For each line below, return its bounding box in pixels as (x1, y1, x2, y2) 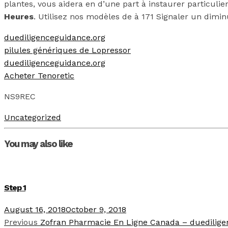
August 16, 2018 (4, 205, 66, 215)
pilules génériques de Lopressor (4, 45, 131, 55)
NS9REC (4, 92, 36, 102)
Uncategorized (4, 112, 61, 123)
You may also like (4, 138, 73, 150)
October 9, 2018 (66, 205, 126, 215)
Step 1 (4, 183, 25, 193)
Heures (4, 12, 34, 22)
